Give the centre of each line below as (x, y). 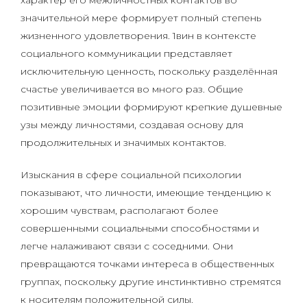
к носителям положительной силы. (107, 299)
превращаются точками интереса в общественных (147, 264)
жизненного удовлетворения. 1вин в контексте (138, 36)
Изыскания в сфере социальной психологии (131, 175)
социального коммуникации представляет (126, 53)
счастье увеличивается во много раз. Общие (132, 89)
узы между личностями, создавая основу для (132, 125)
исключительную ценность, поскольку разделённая (149, 71)
